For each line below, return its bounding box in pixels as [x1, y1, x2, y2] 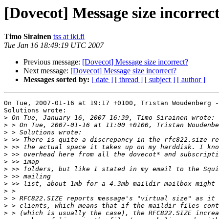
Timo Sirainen [4, 32, 51, 41]
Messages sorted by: [23, 75, 89, 84]
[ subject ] [145, 75, 175, 84]
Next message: [23, 66, 70, 75]
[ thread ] [115, 75, 143, 84]
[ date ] [91, 75, 113, 84]
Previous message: [23, 58, 82, 66]
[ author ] [177, 75, 205, 84]
